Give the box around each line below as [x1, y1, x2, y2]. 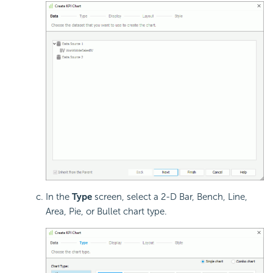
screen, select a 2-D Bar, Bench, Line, [92, 191, 247, 202]
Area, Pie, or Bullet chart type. [46, 205, 167, 217]
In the [46, 191, 72, 202]
